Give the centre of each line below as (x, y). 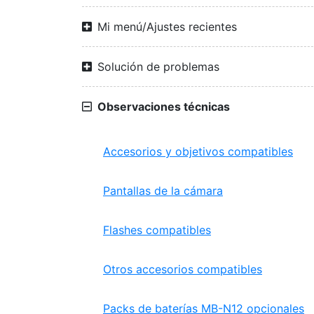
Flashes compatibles (157, 230)
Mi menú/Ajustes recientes (167, 27)
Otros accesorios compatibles (183, 269)
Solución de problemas (158, 67)
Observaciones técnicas (164, 107)
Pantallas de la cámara (163, 191)
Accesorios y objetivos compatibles (198, 151)
